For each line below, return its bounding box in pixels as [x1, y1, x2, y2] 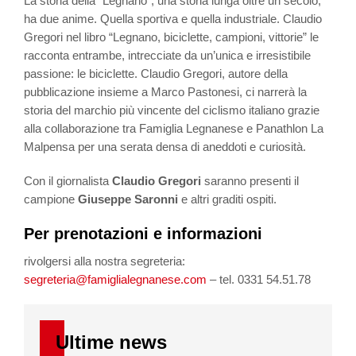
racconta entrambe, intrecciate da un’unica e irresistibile [24, 48, 311, 62]
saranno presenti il [201, 173, 299, 188]
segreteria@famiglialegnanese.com [24, 272, 207, 286]
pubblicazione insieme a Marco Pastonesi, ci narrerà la [24, 84, 307, 99]
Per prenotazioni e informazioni [24, 224, 262, 242]
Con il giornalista [24, 173, 112, 188]
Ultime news [56, 331, 167, 353]
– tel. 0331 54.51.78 [207, 272, 311, 286]
